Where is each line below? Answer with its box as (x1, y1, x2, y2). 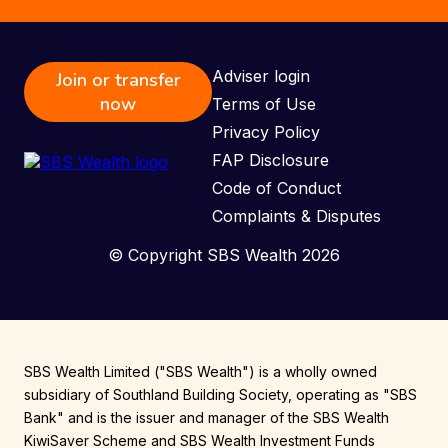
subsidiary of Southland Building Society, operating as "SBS (24, 386, 417, 403)
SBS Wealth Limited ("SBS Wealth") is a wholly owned (24, 363, 377, 380)
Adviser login (212, 66, 310, 86)
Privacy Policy (212, 122, 320, 142)
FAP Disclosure (212, 150, 329, 170)
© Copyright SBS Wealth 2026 (108, 245, 340, 265)
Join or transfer (55, 68, 181, 92)
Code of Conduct (212, 178, 341, 198)
